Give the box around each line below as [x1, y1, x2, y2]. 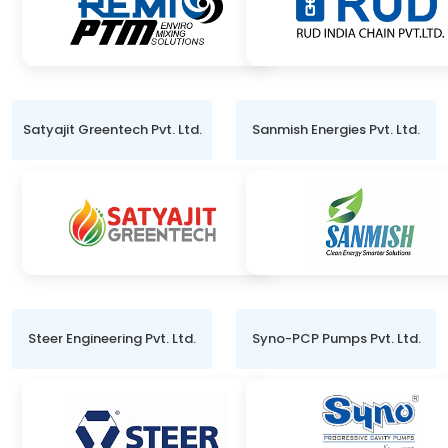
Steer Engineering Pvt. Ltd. [28, 329, 196, 348]
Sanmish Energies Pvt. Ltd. [252, 120, 420, 139]
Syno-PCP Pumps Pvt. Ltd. [251, 329, 421, 348]
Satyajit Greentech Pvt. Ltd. [22, 120, 202, 139]
